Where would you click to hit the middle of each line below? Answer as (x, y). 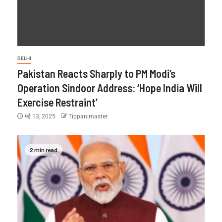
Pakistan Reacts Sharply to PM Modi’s (96, 73)
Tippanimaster (88, 116)
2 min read (44, 150)
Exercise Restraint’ (57, 102)
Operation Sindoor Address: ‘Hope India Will (110, 87)
